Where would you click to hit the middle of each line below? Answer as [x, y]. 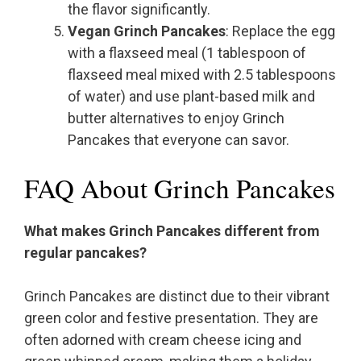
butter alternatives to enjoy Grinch [176, 118]
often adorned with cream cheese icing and [163, 340]
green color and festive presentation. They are [171, 318]
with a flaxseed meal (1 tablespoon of [187, 53]
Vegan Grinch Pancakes [147, 31]
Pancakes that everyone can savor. [178, 140]
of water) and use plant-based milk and [191, 97]
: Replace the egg [280, 31]
